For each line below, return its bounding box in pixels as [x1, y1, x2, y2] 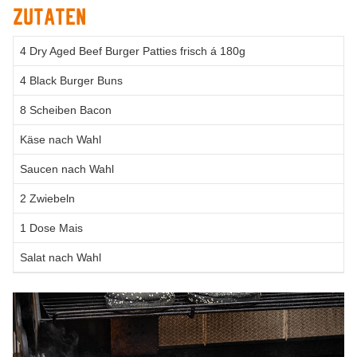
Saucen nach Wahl [20, 162, 114, 175]
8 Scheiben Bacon [20, 103, 112, 116]
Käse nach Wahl [20, 132, 101, 146]
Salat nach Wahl [20, 250, 101, 264]
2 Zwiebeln [20, 191, 75, 205]
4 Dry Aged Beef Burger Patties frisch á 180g [20, 44, 245, 57]
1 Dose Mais [20, 221, 83, 234]
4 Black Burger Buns [20, 73, 123, 87]
